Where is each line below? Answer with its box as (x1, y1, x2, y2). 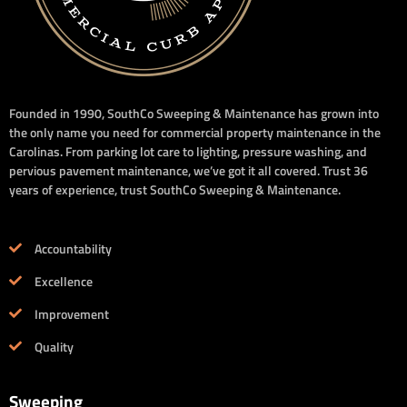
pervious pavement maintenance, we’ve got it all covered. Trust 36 (9, 160, 368, 180)
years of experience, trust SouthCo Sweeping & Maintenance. (9, 179, 341, 199)
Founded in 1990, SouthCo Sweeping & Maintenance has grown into (9, 103, 379, 123)
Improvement (34, 303, 109, 323)
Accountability (34, 238, 112, 258)
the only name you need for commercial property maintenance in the (9, 122, 381, 142)
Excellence (34, 271, 93, 291)
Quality (34, 336, 74, 356)
